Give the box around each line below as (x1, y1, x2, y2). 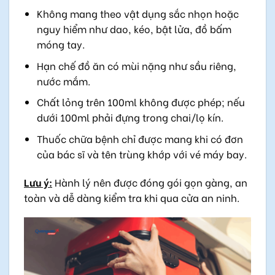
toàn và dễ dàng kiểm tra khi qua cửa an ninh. (24, 190, 239, 204)
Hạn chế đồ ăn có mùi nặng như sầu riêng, (36, 58, 236, 72)
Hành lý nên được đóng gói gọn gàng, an (52, 174, 247, 189)
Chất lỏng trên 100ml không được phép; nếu (36, 95, 245, 109)
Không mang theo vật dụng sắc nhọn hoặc (36, 6, 239, 20)
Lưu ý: (24, 174, 52, 189)
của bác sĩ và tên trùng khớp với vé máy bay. (36, 146, 247, 161)
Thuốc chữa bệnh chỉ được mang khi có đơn (36, 131, 243, 145)
